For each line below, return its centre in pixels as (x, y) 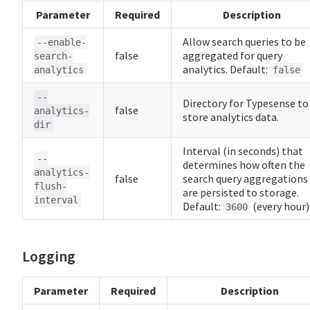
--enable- (62, 43)
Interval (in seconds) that (243, 151)
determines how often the (244, 165)
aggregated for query (232, 56)
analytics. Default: (226, 70)
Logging (49, 257)
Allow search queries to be (244, 42)
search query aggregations (245, 179)
